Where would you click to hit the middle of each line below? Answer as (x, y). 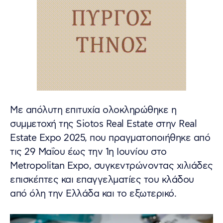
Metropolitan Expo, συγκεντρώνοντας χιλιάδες (111, 166)
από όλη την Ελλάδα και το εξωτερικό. (93, 194)
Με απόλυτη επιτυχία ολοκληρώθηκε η (93, 110)
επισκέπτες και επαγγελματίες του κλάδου (102, 180)
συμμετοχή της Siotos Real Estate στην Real (103, 124)
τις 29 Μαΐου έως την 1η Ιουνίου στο (88, 152)
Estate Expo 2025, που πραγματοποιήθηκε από (110, 138)
